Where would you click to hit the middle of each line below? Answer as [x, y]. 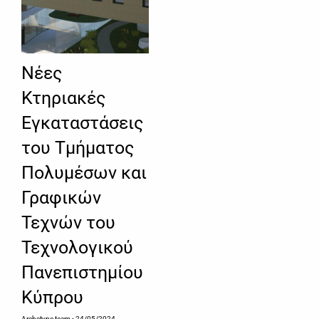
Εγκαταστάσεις [82, 123]
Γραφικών [61, 198]
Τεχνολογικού [77, 248]
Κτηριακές [63, 98]
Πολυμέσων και [84, 173]
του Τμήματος [78, 148]
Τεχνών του [68, 223]
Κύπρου [52, 298]
